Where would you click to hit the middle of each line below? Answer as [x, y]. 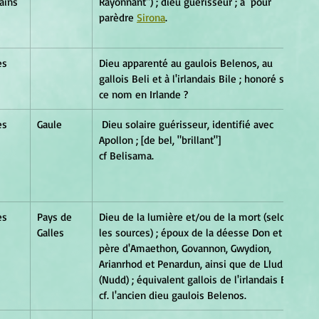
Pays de [56, 216]
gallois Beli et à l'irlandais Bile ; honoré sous [201, 78]
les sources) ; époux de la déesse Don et [192, 232]
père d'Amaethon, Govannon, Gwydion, [187, 248]
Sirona [151, 17]
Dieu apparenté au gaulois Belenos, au [187, 63]
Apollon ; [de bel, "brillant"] [201, 140]
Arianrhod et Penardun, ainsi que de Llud [192, 263]
